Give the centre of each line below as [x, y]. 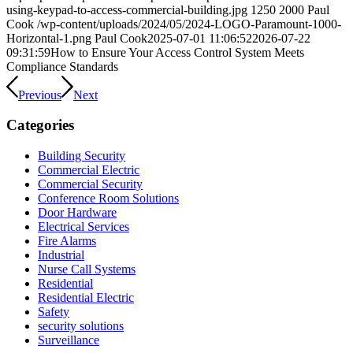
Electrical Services [84, 227]
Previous [40, 95]
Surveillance [69, 340]
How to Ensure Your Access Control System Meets [177, 52]
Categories [40, 125]
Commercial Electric [89, 170]
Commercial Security [90, 184]
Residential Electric [86, 297]
